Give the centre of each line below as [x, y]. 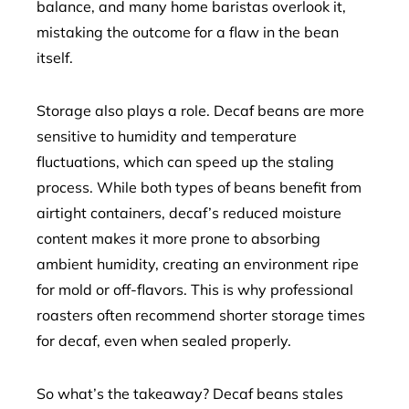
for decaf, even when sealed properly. [164, 341]
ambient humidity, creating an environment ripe [198, 264]
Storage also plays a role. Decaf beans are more [200, 110]
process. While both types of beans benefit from [199, 187]
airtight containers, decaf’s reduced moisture [189, 213]
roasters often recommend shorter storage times [201, 315]
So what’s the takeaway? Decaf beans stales [190, 393]
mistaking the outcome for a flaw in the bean [188, 32]
